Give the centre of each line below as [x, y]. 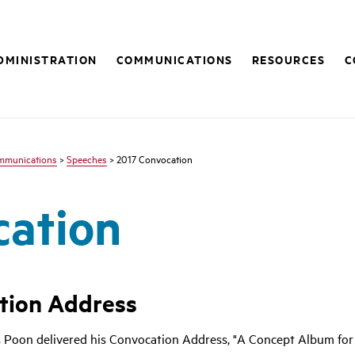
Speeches [87, 158]
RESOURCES [288, 59]
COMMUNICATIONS [174, 59]
